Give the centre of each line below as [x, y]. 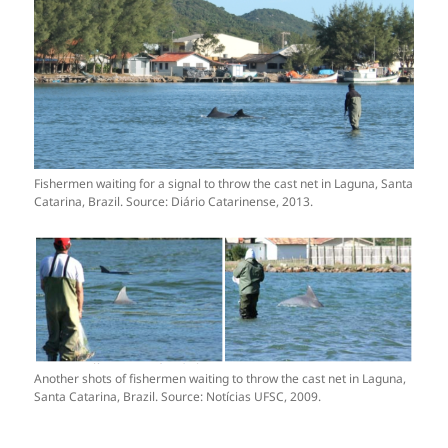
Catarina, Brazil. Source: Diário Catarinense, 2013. [174, 201]
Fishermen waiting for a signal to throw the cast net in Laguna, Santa [224, 183]
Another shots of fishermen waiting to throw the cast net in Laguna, [220, 379]
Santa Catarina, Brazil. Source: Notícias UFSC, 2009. [178, 397]
